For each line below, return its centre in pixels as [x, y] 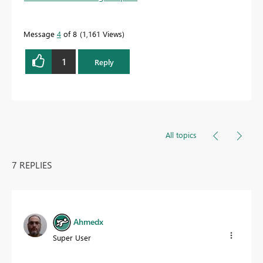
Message [40, 34]
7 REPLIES [32, 165]
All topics [181, 135]
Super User [72, 238]
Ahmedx [88, 222]
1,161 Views [102, 34]
